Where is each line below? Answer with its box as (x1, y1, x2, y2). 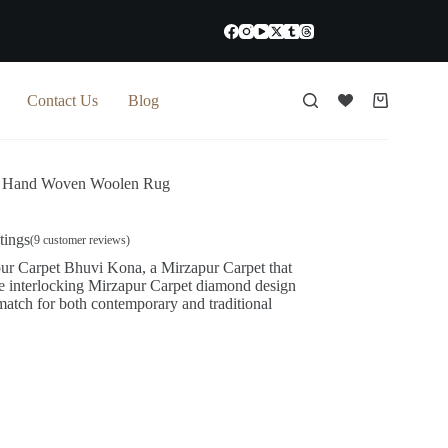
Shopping (372, 99, 433, 116)
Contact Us (27, 91, 98, 109)
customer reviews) (39, 232, 130, 247)
